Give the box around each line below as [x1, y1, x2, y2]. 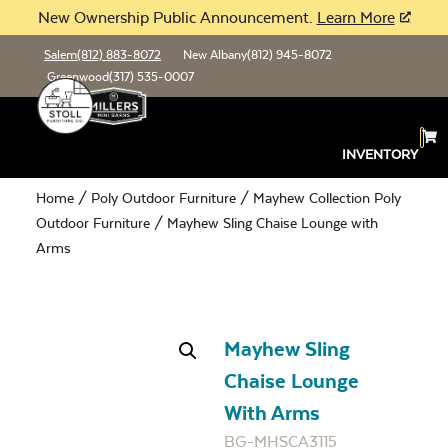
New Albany [183, 48, 247, 62]
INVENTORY [342, 147, 419, 162]
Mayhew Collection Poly [253, 190, 401, 206]
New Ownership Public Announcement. [37, 8, 317, 27]
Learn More [316, 8, 395, 27]
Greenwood [47, 70, 109, 84]
